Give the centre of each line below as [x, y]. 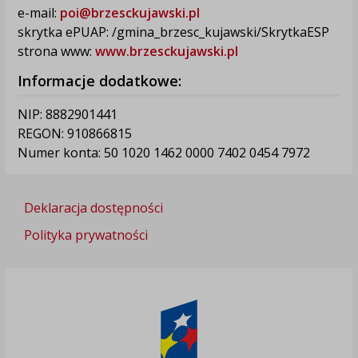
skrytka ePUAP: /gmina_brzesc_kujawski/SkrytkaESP [173, 32]
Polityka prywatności [86, 235]
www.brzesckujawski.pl [166, 51]
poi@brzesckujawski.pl [129, 12]
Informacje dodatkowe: [99, 80]
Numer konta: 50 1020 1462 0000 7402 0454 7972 [163, 152]
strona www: [56, 51]
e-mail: [38, 12]
